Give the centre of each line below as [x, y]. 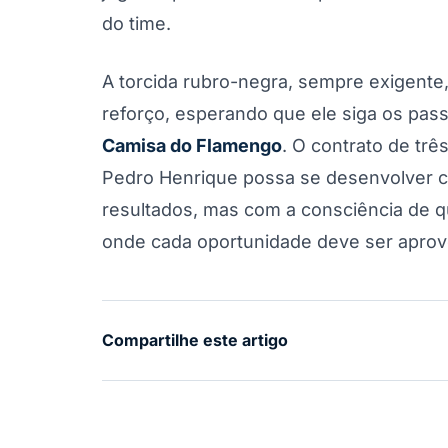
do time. [136, 23]
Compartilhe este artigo [195, 340]
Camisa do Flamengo [192, 145]
